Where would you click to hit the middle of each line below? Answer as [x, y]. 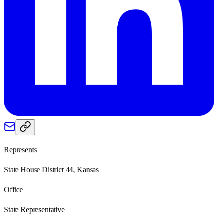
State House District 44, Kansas [52, 169]
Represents [20, 149]
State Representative [34, 209]
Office [14, 189]
